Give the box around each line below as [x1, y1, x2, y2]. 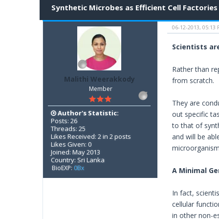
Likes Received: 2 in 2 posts [51, 131, 131, 141]
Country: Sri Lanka [51, 155, 105, 164]
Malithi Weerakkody [64, 74, 135, 84]
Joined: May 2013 [51, 147, 100, 156]
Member [88, 85, 112, 93]
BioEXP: [51, 163, 74, 172]
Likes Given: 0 [51, 139, 91, 149]
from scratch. [172, 76, 214, 86]
